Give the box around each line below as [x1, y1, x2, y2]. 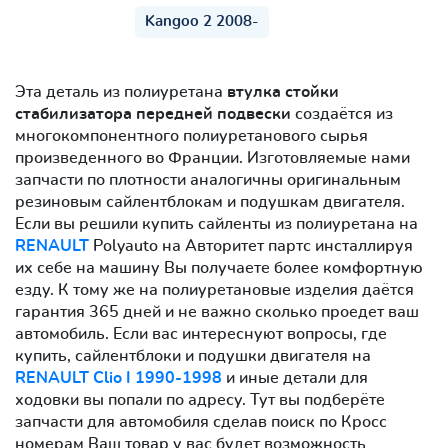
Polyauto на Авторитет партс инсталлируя [89, 237, 413, 254]
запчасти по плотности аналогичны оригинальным [15, 171, 401, 188]
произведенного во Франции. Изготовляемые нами [15, 149, 410, 166]
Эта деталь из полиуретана [15, 83, 227, 100]
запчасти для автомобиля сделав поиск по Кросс [15, 413, 387, 430]
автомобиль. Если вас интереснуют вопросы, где [15, 325, 387, 342]
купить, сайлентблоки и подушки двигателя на [15, 347, 371, 364]
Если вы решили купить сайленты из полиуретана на [15, 215, 418, 232]
